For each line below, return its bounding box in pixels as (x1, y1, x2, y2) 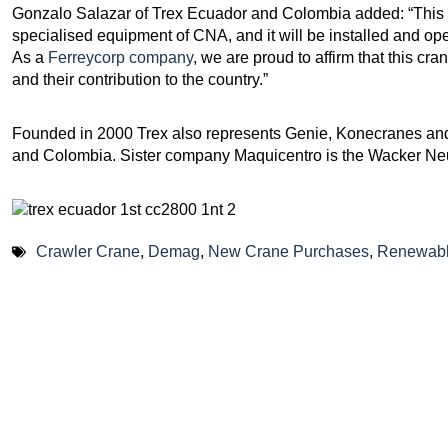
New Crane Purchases (208, 242, 369, 260)
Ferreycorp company (48, 48, 193, 66)
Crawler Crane (36, 242, 140, 260)
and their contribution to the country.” (12, 70, 268, 88)
